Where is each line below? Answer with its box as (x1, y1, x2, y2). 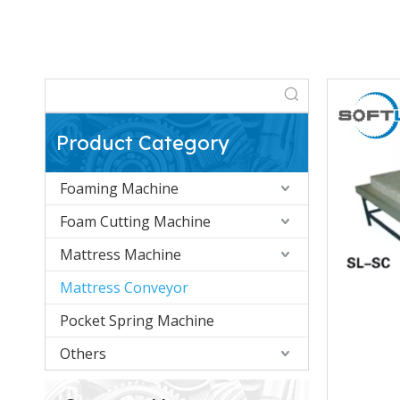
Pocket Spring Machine (60, 311, 214, 330)
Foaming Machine (60, 179, 179, 198)
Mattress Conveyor (60, 278, 188, 297)
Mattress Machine (60, 245, 181, 264)
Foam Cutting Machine (60, 212, 211, 231)
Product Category (56, 130, 229, 155)
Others (60, 344, 106, 363)
